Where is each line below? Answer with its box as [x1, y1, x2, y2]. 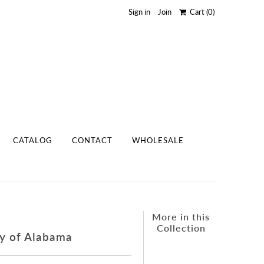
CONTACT [71, 135, 113, 145]
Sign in [128, 7, 150, 16]
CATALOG [12, 135, 52, 145]
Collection [156, 222, 206, 233]
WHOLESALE [131, 135, 184, 145]
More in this [152, 210, 210, 222]
